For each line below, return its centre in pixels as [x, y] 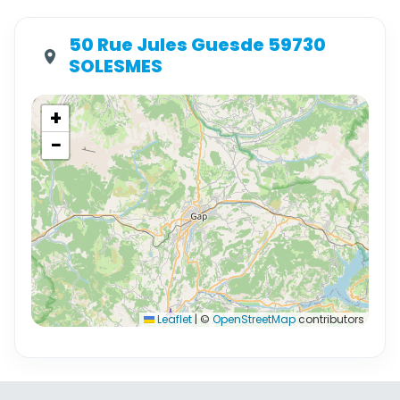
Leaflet [173, 319]
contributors [330, 319]
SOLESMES [116, 66]
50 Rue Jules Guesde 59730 [197, 45]
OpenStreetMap [254, 319]
